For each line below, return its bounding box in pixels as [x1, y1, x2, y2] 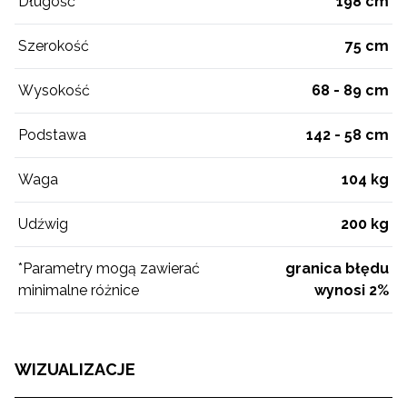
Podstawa [18, 126, 86, 144]
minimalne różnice [18, 282, 139, 300]
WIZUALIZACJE [15, 360, 135, 380]
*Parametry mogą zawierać [18, 260, 200, 278]
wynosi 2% [314, 282, 389, 300]
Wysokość [18, 82, 90, 100]
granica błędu [285, 260, 389, 278]
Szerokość [18, 37, 89, 55]
